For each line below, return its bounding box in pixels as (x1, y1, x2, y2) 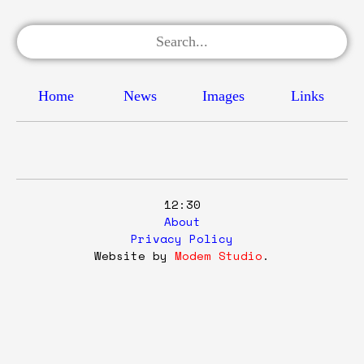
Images (202, 88, 245, 104)
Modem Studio (175, 247, 262, 264)
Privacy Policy (131, 230, 233, 247)
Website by (94, 247, 175, 264)
